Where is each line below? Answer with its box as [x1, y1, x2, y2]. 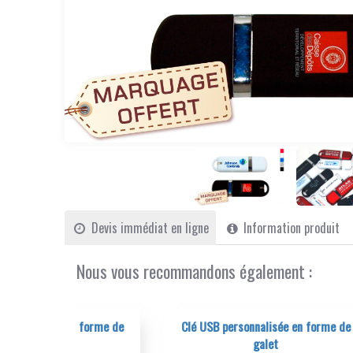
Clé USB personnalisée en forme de [105, 317, 275, 336]
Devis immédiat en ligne [87, 218, 209, 238]
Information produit [240, 218, 340, 238]
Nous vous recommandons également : [76, 258, 313, 284]
